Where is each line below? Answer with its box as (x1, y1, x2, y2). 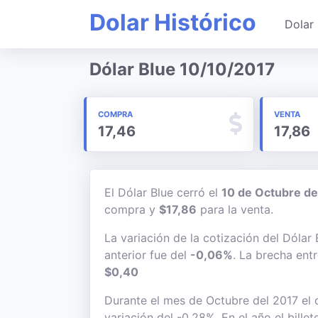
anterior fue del (104, 248, 190, 262)
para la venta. (197, 202, 273, 216)
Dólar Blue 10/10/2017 (89, 59, 275, 79)
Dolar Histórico (89, 9, 256, 36)
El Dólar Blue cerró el (104, 185, 221, 199)
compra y (104, 202, 159, 216)
